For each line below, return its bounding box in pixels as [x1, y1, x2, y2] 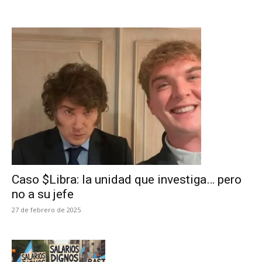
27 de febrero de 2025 [12, 205, 81, 214]
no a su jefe [12, 187, 74, 201]
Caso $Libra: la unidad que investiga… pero [12, 173, 242, 187]
